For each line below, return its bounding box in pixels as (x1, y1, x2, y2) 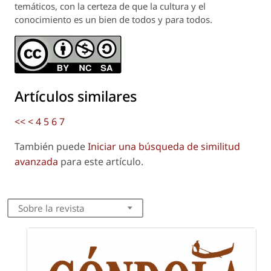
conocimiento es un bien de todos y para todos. (15, 13, 212, 25)
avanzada (15, 154, 58, 168)
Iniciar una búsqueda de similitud (88, 139, 240, 153)
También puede (15, 139, 88, 153)
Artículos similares (15, 86, 137, 106)
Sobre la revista (18, 201, 85, 214)
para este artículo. (58, 154, 143, 168)
